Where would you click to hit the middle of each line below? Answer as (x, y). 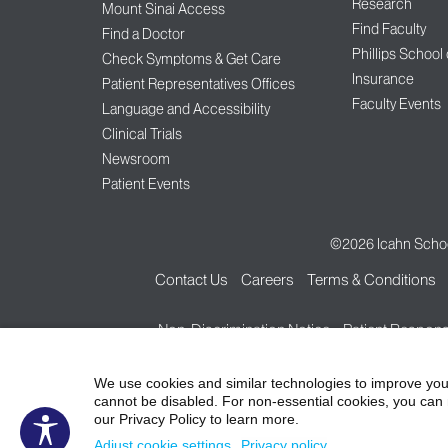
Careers (267, 280)
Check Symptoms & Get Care (191, 59)
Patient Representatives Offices (198, 84)
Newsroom (136, 159)
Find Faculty (388, 29)
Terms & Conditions (371, 280)
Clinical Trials (142, 134)
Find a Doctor (143, 34)
